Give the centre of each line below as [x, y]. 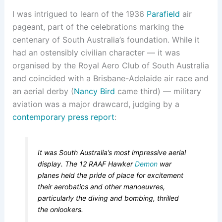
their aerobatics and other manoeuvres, [102, 186]
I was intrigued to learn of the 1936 [79, 14]
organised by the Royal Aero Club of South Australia [111, 66]
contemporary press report [63, 117]
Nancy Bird [94, 91]
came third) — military [158, 91]
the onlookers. [61, 209]
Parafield [163, 14]
